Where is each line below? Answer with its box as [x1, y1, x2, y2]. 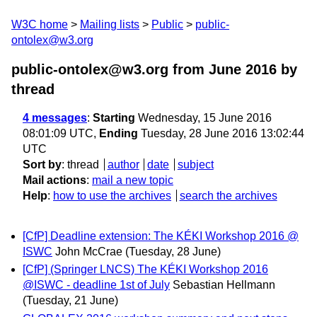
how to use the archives [53, 190, 171, 202]
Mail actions [23, 174, 86, 186]
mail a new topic [92, 174, 173, 186]
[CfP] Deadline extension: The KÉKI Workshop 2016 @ [23, 230, 299, 243]
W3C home [11, 18, 68, 30]
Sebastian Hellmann [173, 279, 275, 292]
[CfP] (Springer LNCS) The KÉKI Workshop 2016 [23, 263, 268, 276]
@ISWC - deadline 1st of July [23, 279, 170, 292]
